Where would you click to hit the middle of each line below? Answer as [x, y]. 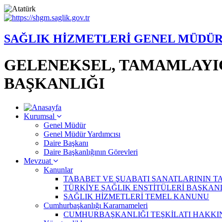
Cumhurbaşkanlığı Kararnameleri [96, 206]
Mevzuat [38, 161]
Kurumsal [40, 116]
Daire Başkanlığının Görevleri [91, 152]
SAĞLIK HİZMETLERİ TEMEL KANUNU [136, 197]
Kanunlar [58, 170]
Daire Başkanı [66, 143]
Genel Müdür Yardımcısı [82, 134]
